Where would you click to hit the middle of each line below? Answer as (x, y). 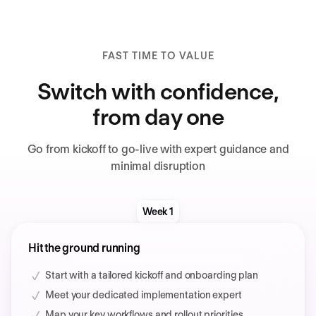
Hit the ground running (84, 248)
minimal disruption (158, 166)
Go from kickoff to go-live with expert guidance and (158, 150)
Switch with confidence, (158, 92)
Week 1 (158, 212)
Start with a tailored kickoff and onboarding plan (152, 275)
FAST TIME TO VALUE (158, 56)
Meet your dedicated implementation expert (144, 295)
